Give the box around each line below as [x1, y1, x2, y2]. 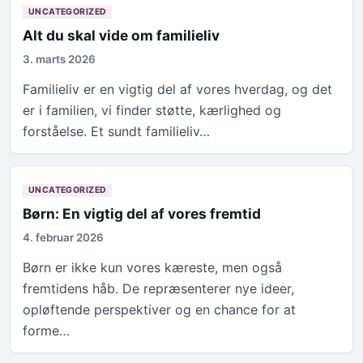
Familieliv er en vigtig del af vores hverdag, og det [23, 81, 333, 98]
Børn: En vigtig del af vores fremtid [23, 205, 262, 223]
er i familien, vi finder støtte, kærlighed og [23, 102, 282, 119]
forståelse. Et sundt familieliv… [23, 123, 211, 140]
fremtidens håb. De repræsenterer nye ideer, [23, 280, 295, 297]
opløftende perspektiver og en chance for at [23, 301, 297, 318]
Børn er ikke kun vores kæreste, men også [23, 259, 283, 276]
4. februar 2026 [23, 231, 105, 245]
